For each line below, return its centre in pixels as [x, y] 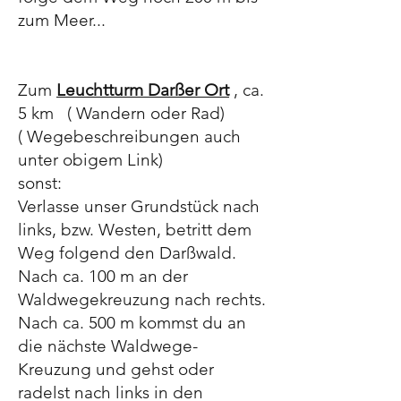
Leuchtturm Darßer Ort [143, 90]
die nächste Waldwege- [108, 346]
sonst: [40, 183]
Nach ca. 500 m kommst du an [132, 323]
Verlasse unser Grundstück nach [139, 206]
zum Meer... [62, 20]
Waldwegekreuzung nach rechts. [142, 299]
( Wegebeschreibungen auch [129, 137]
